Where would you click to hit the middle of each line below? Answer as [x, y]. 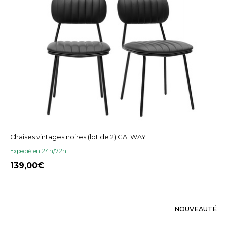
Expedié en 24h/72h [38, 151]
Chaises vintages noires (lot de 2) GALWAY [78, 137]
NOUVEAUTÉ [196, 209]
